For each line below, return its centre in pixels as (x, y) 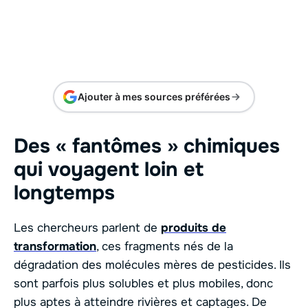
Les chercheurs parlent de (87, 228)
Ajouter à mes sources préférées (154, 96)
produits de (194, 228)
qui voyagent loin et (109, 169)
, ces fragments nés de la (165, 246)
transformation (55, 246)
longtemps (64, 192)
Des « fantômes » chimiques (147, 146)
